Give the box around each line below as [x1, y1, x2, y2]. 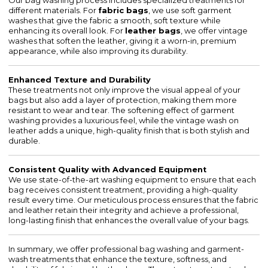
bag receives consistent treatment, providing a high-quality [8, 185, 238, 195]
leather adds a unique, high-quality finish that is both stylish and [8, 126, 250, 136]
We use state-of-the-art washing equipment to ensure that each [8, 175, 257, 185]
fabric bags [98, 6, 149, 16]
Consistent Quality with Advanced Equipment [8, 165, 207, 175]
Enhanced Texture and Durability [8, 75, 151, 85]
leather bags [125, 26, 181, 36]
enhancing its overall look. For [8, 26, 126, 36]
